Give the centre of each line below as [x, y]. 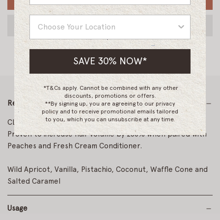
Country [44, 18]
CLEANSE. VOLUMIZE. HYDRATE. [62, 122]
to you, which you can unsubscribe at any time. [110, 120]
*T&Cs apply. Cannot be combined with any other [111, 88]
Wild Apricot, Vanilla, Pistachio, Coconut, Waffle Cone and [108, 169]
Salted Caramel [34, 181]
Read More [26, 103]
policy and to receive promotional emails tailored [110, 112]
